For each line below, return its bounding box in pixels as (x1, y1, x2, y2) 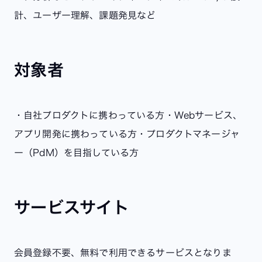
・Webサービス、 (164, 108, 243, 122)
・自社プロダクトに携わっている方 (14, 108, 165, 122)
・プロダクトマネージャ (137, 126, 240, 141)
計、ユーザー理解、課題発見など (14, 8, 156, 22)
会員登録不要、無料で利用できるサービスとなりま (14, 245, 232, 260)
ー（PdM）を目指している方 (14, 145, 139, 160)
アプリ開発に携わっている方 (14, 126, 137, 141)
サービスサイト (14, 194, 129, 219)
